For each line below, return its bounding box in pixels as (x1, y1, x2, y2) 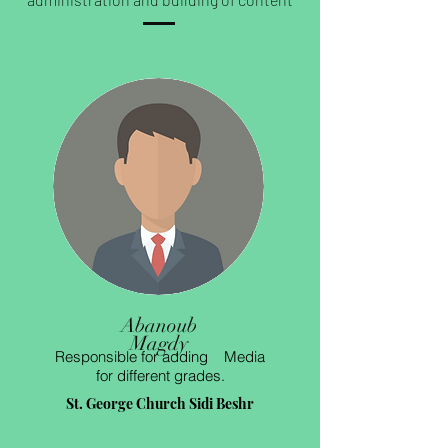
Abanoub (121, 313, 197, 338)
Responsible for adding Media (55, 347, 265, 366)
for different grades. (95, 366, 225, 385)
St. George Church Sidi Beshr (66, 394, 254, 413)
